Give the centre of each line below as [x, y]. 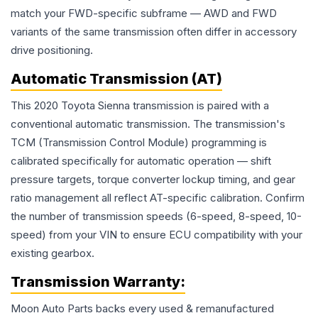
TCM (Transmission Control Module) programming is [139, 143]
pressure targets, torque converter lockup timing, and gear [153, 180]
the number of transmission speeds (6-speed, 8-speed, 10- [156, 216]
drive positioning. [52, 50]
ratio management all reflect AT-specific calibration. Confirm [158, 198]
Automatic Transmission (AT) [116, 79]
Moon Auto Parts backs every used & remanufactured [142, 309]
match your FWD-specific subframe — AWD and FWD [144, 13]
